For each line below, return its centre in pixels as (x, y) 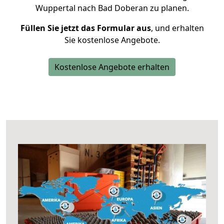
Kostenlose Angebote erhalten (112, 67)
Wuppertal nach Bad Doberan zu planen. (112, 8)
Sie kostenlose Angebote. (112, 40)
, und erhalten (177, 28)
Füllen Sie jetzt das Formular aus (85, 28)
